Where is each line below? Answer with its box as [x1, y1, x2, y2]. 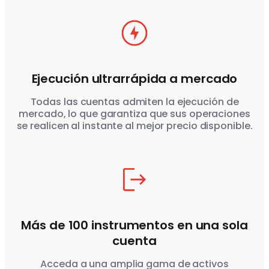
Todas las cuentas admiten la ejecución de [30, 95, 239, 109]
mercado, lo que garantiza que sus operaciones [19, 107, 250, 121]
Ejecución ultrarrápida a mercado [31, 70, 238, 88]
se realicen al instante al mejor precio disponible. [16, 119, 253, 133]
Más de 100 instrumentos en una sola [21, 217, 248, 234]
